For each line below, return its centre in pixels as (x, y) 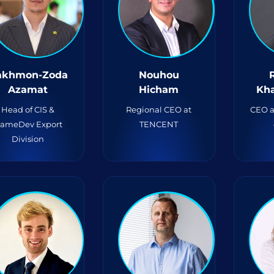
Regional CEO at (159, 109)
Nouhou (159, 75)
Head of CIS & (28, 109)
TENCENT (159, 124)
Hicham (159, 90)
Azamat (28, 90)
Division (28, 139)
